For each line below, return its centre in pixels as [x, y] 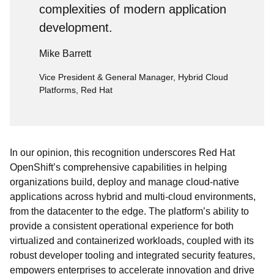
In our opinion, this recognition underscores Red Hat [122, 153]
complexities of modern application [133, 9]
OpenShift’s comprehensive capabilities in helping [118, 167]
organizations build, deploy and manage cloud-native [124, 182]
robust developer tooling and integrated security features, [132, 255]
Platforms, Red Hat [76, 90]
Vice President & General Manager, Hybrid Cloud [134, 77]
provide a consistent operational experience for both [122, 226]
